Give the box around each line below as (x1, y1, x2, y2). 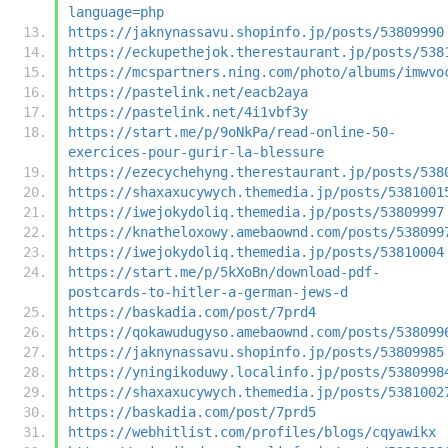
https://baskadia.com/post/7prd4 (68, 303, 316, 320)
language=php (68, 3, 164, 20)
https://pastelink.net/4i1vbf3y (68, 103, 308, 120)
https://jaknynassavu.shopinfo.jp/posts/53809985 (68, 343, 444, 360)
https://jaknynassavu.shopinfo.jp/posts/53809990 (68, 23, 444, 40)
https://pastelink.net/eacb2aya (68, 83, 308, 100)
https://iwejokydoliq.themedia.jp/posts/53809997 (68, 203, 444, 220)
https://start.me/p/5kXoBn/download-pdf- (68, 263, 380, 280)
